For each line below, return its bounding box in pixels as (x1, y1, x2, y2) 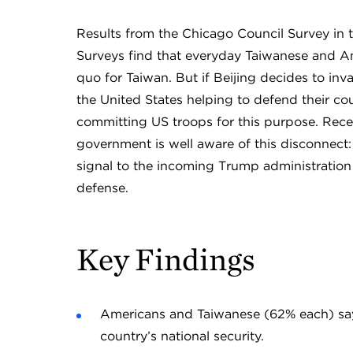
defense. (76, 180, 128, 195)
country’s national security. (99, 329, 264, 344)
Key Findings (76, 240, 255, 278)
